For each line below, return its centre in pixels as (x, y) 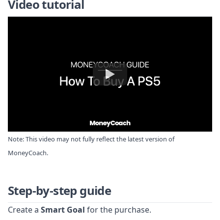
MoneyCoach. (28, 153)
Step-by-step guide (60, 191)
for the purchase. (118, 210)
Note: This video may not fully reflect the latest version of (91, 139)
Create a (24, 210)
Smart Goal (63, 210)
